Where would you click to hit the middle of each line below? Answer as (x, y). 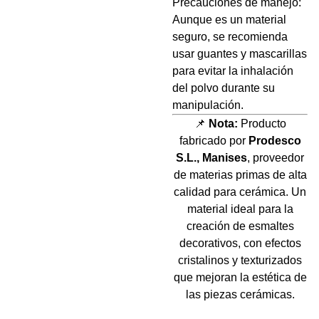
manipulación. (208, 105)
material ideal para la (240, 209)
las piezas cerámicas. (240, 294)
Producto (262, 124)
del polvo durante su (224, 88)
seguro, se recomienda (230, 37)
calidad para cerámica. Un (240, 192)
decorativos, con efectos (240, 243)
